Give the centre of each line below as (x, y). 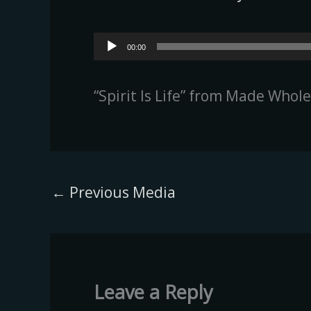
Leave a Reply (153, 292)
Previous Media (121, 192)
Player (115, 67)
